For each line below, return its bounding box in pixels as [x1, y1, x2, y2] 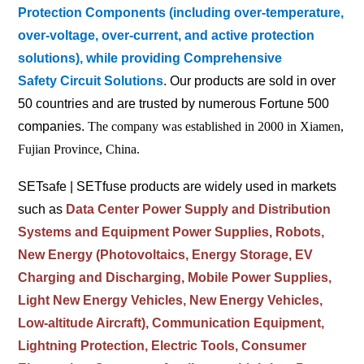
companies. [18, 119, 89, 133]
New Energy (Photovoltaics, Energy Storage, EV [18, 247, 314, 262]
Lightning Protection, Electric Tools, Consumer [18, 338, 307, 353]
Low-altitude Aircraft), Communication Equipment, [18, 315, 325, 330]
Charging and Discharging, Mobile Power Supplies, [18, 270, 332, 284]
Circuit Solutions [60, 73, 164, 88]
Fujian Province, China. [18, 141, 141, 156]
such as [18, 201, 67, 216]
